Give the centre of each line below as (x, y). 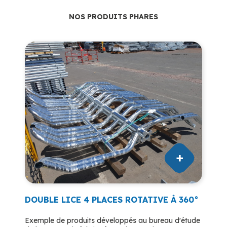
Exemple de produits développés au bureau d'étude (112, 220)
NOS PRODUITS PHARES (113, 16)
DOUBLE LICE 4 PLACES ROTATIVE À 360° (112, 199)
